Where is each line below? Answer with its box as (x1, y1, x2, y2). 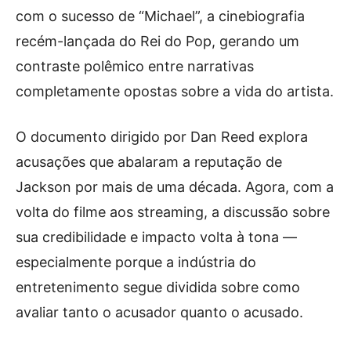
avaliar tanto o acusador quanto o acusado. (16, 304, 303, 320)
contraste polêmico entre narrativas (16, 58, 254, 74)
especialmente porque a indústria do (16, 254, 256, 270)
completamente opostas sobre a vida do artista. (16, 83, 334, 100)
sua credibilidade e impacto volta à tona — (16, 229, 297, 245)
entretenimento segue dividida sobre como (16, 279, 300, 295)
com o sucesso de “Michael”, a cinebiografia (16, 8, 305, 24)
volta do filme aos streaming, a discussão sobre (16, 204, 330, 220)
